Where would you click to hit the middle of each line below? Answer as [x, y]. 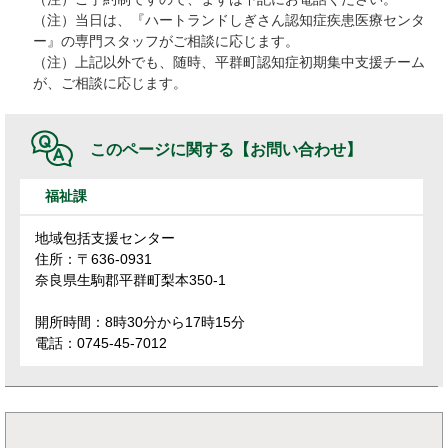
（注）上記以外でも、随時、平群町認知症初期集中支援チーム [229, 62]
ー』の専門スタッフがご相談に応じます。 [166, 41]
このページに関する [162, 149]
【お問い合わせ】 [298, 149]
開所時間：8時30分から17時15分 [140, 322]
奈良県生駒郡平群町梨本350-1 [130, 280]
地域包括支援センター [105, 238]
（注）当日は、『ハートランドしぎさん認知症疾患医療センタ [229, 20]
